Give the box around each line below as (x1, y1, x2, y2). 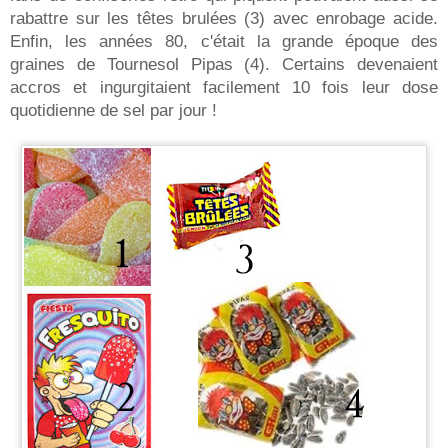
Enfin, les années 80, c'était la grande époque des (10, 31, 438, 51)
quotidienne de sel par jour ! (10, 100, 217, 120)
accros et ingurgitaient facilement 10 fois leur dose (10, 77, 438, 97)
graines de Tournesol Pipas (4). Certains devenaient (10, 54, 438, 74)
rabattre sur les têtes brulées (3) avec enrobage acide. (10, 8, 438, 28)
